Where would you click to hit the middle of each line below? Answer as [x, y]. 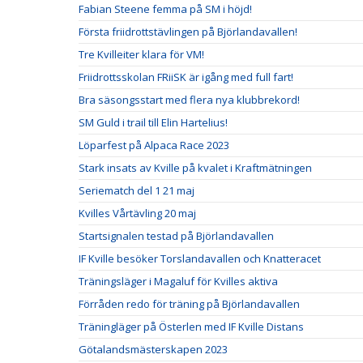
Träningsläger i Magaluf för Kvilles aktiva [178, 281]
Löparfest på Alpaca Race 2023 [154, 145]
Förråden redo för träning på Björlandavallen [189, 304]
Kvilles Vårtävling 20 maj [137, 213]
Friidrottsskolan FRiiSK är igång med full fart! [186, 77]
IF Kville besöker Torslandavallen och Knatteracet [200, 258]
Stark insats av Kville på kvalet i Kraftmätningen [195, 168]
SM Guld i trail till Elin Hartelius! [153, 122]
